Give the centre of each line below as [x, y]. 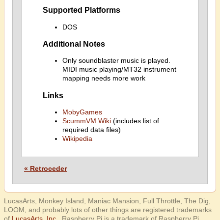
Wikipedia [77, 138]
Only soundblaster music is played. [116, 61]
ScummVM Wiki [86, 121]
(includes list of [135, 121]
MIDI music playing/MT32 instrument [119, 69]
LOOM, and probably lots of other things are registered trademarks [108, 210]
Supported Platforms [81, 10]
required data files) [91, 130]
